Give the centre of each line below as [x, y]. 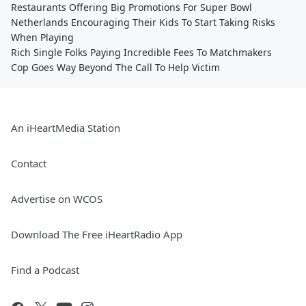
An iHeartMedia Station [66, 128]
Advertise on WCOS [57, 199]
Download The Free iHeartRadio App [97, 234]
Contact [29, 163]
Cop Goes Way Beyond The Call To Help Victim [115, 67]
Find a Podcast [45, 270]
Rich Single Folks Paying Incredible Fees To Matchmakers [141, 52]
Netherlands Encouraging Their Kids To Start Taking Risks [143, 22]
